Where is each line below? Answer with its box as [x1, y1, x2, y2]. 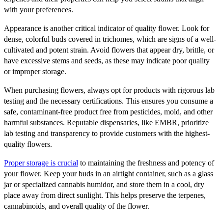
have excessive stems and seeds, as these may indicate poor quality [4, 56, 210, 65]
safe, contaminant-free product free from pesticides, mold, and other [4, 107, 213, 116]
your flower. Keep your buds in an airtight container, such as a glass [4, 169, 213, 178]
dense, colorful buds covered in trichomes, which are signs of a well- [4, 34, 216, 43]
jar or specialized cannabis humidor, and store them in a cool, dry [4, 180, 204, 189]
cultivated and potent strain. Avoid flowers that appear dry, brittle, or [4, 45, 214, 54]
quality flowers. [4, 139, 52, 148]
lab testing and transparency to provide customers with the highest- [4, 129, 210, 137]
